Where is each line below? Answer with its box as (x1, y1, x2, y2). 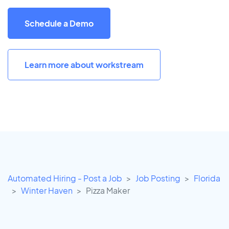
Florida (194, 173, 220, 184)
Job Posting (135, 173, 180, 184)
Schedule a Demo (25, 17, 94, 29)
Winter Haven (21, 185, 73, 196)
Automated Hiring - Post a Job (8, 173, 122, 184)
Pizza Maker (86, 185, 130, 196)
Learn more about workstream (25, 59, 144, 70)
